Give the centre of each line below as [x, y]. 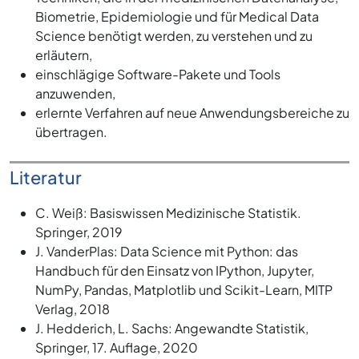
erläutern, [64, 55]
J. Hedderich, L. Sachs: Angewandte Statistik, [172, 329]
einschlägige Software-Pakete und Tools [158, 75]
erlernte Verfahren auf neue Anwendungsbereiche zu [192, 113]
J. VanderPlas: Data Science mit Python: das [167, 252]
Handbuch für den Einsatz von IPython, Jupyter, [175, 271]
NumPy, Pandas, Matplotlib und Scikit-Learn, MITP [184, 290]
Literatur [46, 177]
